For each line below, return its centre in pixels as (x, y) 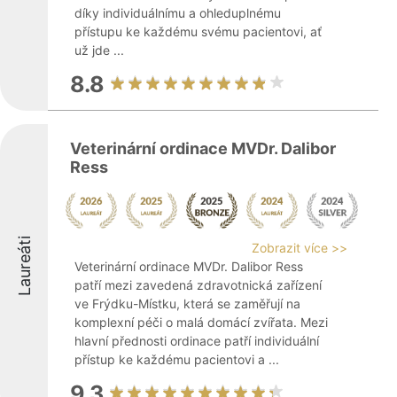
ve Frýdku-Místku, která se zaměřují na (187, 304)
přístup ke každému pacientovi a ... (177, 359)
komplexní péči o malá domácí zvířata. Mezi (201, 322)
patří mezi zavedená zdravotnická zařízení (198, 285)
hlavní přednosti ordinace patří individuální (197, 341)
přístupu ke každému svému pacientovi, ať (198, 31)
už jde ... (99, 50)
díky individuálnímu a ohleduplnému (178, 13)
